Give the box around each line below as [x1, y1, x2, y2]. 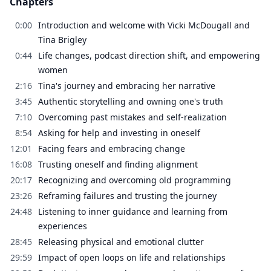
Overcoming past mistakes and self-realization [38, 111, 227, 123]
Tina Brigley [38, 33, 87, 45]
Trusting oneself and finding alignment [38, 158, 198, 170]
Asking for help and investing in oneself [38, 126, 200, 139]
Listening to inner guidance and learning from [38, 205, 227, 217]
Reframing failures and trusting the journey [38, 189, 217, 201]
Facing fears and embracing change [38, 142, 185, 154]
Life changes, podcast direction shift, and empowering [38, 49, 260, 61]
